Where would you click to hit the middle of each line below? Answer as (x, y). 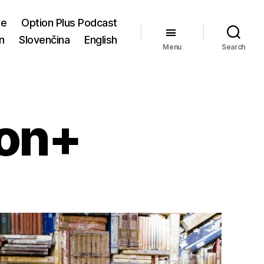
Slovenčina (44, 40)
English (101, 40)
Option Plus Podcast (69, 23)
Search (234, 47)
